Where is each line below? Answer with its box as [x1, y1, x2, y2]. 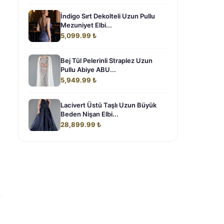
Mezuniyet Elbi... [60, 21, 112, 29]
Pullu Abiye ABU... [60, 65, 116, 73]
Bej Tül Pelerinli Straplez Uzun [60, 56, 152, 64]
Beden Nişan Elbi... [60, 110, 118, 118]
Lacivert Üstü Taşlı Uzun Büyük [60, 101, 156, 109]
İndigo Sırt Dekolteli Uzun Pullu [60, 12, 155, 20]
